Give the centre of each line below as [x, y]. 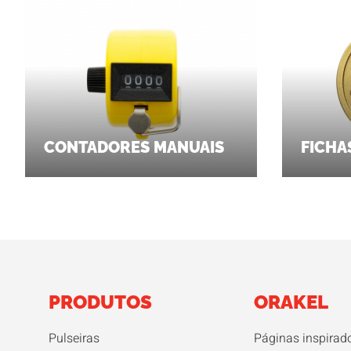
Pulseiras [74, 339]
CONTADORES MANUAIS [134, 148]
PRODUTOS [100, 302]
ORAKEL [291, 302]
